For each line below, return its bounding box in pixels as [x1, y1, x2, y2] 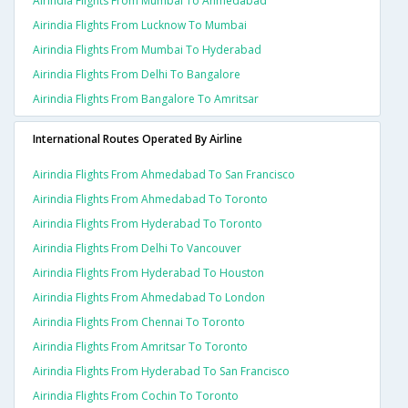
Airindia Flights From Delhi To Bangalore [33, 66, 240, 83]
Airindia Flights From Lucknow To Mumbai [33, 17, 247, 34]
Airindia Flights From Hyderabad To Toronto [33, 216, 262, 232]
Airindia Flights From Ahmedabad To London [33, 290, 265, 306]
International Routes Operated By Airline [33, 131, 242, 148]
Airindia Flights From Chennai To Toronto [33, 314, 245, 331]
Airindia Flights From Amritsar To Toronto [33, 339, 248, 355]
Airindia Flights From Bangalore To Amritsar [33, 91, 259, 107]
